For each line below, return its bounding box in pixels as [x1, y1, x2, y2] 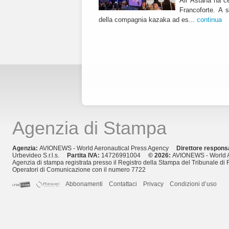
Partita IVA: [67, 152, 101, 159]
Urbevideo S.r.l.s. [12, 152, 67, 159]
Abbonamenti [65, 180, 103, 188]
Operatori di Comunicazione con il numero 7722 [12, 166, 146, 174]
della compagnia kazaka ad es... [99, 16, 197, 24]
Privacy [143, 180, 164, 188]
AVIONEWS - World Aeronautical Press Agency [39, 145, 176, 152]
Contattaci [109, 180, 138, 188]
